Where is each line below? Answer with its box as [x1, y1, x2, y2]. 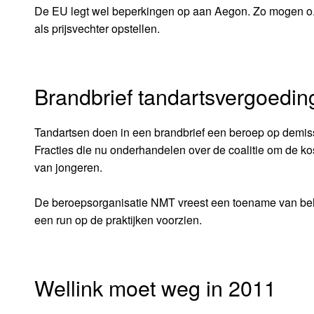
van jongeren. [34, 158, 102, 175]
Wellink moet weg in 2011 [34, 272, 276, 303]
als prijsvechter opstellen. [34, 20, 160, 36]
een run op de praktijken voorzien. [34, 211, 202, 228]
